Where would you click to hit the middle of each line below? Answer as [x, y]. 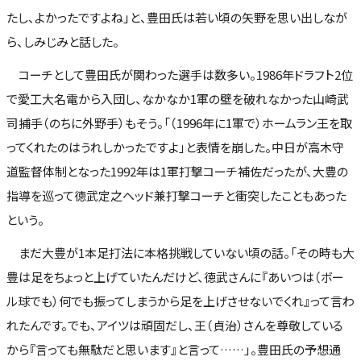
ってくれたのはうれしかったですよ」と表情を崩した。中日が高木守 [175, 147]
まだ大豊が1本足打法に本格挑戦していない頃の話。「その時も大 [180, 253]
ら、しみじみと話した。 [63, 41]
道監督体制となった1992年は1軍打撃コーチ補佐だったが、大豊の [177, 171]
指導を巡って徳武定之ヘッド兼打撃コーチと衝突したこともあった [176, 195]
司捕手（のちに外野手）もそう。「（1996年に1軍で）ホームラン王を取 [179, 123]
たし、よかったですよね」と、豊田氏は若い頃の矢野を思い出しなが [177, 17]
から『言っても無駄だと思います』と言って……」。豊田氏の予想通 [174, 350]
